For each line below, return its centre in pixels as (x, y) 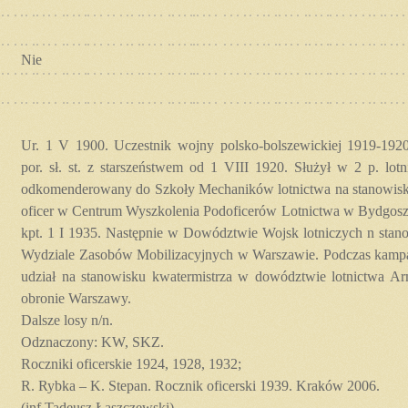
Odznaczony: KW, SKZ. (92, 342)
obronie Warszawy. (76, 298)
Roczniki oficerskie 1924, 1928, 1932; (131, 363)
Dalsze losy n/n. (67, 320)
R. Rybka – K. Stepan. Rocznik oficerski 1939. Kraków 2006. (200, 385)
